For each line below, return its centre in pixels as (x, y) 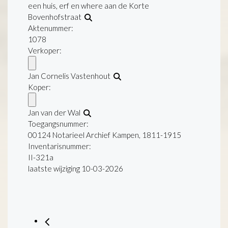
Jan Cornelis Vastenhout (71, 76)
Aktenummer (50, 28)
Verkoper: (45, 50)
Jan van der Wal (56, 112)
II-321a (41, 157)
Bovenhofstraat (56, 17)
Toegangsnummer (57, 123)
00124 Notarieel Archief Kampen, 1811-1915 (105, 135)
